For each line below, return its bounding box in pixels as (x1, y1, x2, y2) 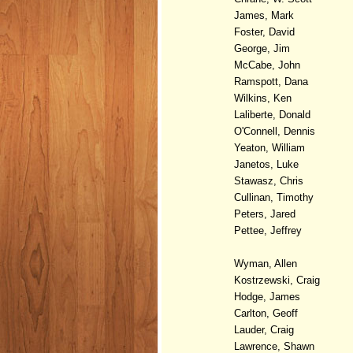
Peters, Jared (234, 207, 295, 220)
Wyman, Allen (234, 257, 300, 269)
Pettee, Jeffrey (234, 224, 305, 236)
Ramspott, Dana (234, 75, 308, 87)
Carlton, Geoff (234, 307, 298, 319)
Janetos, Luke (234, 158, 302, 170)
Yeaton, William (234, 141, 305, 154)
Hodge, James (234, 290, 300, 303)
